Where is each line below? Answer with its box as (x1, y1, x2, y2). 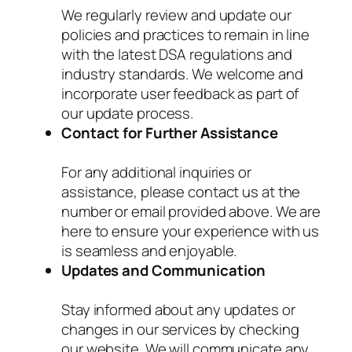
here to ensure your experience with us (61, 221, 320, 242)
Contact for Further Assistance (61, 123, 278, 144)
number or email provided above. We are (61, 201, 321, 222)
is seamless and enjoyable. (61, 240, 237, 262)
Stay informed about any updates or (61, 299, 295, 321)
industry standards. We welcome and (61, 64, 303, 85)
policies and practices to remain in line (61, 24, 310, 46)
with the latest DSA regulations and (61, 44, 292, 65)
